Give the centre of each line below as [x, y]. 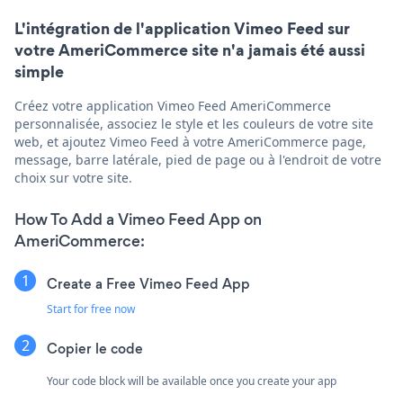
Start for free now [91, 309]
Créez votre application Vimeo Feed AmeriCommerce [173, 105]
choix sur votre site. [73, 177]
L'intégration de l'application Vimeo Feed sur [182, 28]
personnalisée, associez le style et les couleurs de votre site [194, 123]
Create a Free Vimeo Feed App [148, 283]
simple [39, 71]
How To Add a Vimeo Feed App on [138, 219]
